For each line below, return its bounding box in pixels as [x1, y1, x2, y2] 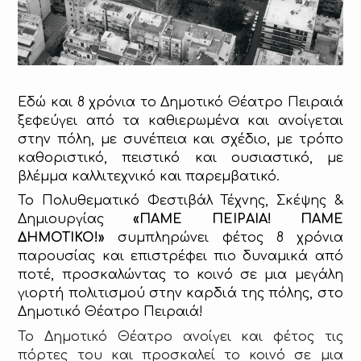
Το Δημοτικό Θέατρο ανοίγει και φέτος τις [18, 329, 343, 344]
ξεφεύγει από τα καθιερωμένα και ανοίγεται [18, 113, 343, 128]
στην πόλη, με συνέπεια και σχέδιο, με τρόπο [18, 131, 343, 147]
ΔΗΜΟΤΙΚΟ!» [18, 230, 106, 246]
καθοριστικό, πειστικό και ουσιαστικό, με [18, 150, 343, 165]
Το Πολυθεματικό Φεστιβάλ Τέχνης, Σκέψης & [18, 193, 343, 209]
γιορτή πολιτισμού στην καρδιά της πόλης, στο [18, 286, 343, 301]
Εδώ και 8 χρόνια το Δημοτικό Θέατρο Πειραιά [18, 94, 343, 110]
